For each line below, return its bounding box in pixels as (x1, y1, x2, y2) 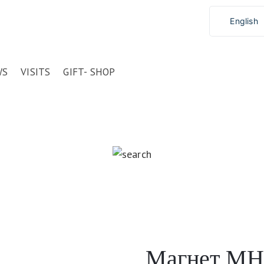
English (230, 16, 258, 26)
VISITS (21, 65, 51, 78)
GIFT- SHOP (63, 65, 115, 78)
